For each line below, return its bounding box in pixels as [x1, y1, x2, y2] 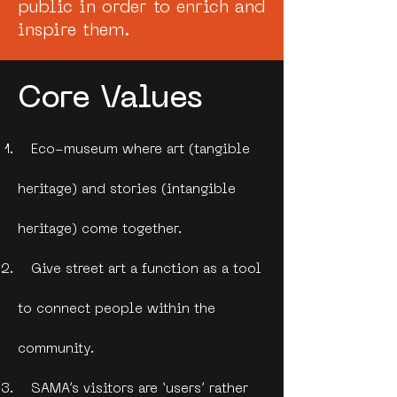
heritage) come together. [18, 223, 182, 236]
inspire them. [18, 23, 136, 39]
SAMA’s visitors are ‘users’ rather [18, 383, 248, 395]
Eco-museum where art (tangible [18, 144, 250, 156]
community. [18, 343, 94, 355]
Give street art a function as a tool [18, 263, 261, 276]
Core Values [18, 84, 202, 114]
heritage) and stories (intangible [18, 183, 236, 196]
